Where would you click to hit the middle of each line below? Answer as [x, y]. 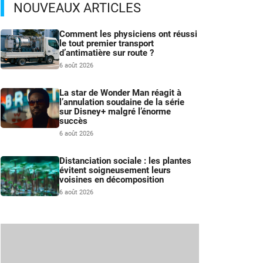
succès [73, 121]
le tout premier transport [107, 44]
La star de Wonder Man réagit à [120, 93]
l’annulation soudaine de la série [122, 102]
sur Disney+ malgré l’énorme [115, 112]
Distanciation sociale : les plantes [125, 161]
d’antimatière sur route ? [107, 53]
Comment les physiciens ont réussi [128, 34]
